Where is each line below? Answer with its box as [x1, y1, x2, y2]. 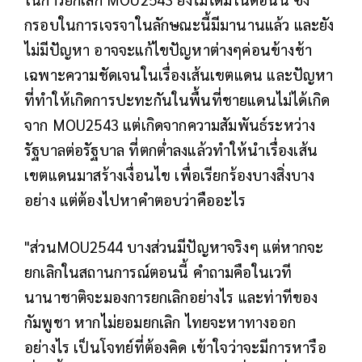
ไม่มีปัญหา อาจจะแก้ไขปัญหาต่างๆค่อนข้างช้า [24, 40, 312, 60]
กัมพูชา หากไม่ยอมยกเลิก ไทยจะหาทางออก [24, 312, 296, 332]
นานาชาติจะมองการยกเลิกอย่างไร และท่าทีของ [24, 287, 318, 307]
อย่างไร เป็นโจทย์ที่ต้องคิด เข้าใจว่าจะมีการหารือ [24, 337, 326, 357]
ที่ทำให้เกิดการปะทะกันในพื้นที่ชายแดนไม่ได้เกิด [24, 90, 330, 110]
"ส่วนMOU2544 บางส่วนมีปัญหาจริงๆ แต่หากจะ [24, 237, 324, 257]
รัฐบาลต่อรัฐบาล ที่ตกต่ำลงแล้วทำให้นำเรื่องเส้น [24, 140, 318, 160]
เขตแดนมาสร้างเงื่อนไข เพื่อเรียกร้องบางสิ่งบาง [24, 165, 315, 185]
